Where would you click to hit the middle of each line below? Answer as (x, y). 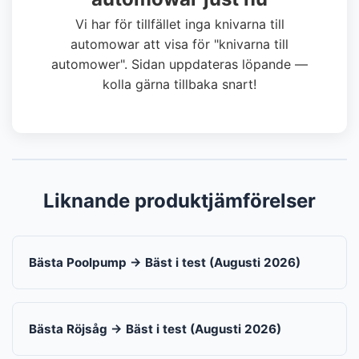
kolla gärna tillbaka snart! (179, 84)
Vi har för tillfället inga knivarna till (179, 24)
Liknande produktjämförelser (179, 201)
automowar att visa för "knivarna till (179, 44)
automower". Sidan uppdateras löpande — (179, 64)
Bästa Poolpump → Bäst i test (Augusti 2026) (165, 262)
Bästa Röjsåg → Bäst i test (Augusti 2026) (155, 329)
